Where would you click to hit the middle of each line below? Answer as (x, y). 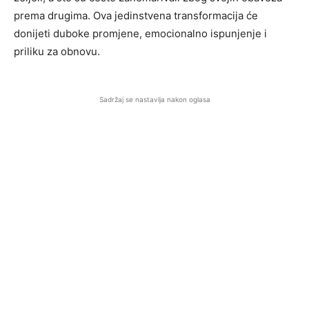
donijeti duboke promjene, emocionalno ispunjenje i (140, 33)
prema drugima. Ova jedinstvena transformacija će (136, 16)
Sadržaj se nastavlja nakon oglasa (154, 99)
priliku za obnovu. (57, 51)
